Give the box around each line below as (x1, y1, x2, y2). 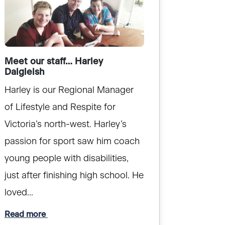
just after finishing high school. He (4, 171, 144, 181)
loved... (4, 188, 33, 198)
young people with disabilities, (4, 154, 129, 164)
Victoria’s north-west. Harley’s (4, 120, 127, 130)
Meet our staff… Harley (4, 57, 103, 67)
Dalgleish (4, 68, 45, 77)
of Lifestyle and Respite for (4, 103, 116, 113)
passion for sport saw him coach (4, 137, 140, 147)
